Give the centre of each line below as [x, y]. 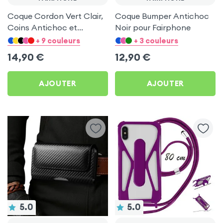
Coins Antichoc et [42, 27]
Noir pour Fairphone [153, 27]
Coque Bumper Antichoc [162, 16]
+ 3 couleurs [156, 41]
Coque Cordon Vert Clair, [55, 16]
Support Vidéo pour [44, 39]
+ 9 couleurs [58, 41]
